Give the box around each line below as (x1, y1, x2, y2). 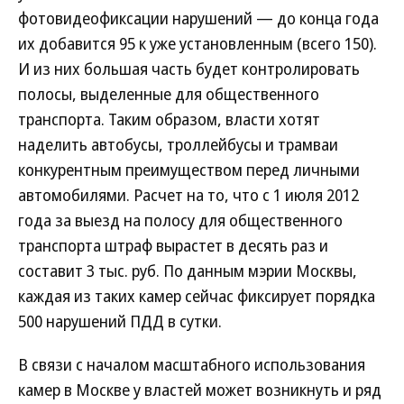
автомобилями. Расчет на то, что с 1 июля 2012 (18, 184, 359, 206)
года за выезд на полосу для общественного (18, 209, 343, 231)
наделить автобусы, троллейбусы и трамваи (18, 133, 338, 155)
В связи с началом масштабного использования (18, 353, 365, 375)
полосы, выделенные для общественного (18, 83, 319, 105)
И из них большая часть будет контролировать (18, 58, 360, 79)
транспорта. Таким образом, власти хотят (18, 108, 320, 130)
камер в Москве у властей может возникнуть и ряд (18, 379, 381, 400)
